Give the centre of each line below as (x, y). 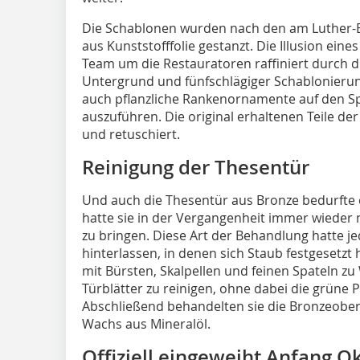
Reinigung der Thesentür (196, 167)
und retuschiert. (131, 134)
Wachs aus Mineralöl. (146, 323)
